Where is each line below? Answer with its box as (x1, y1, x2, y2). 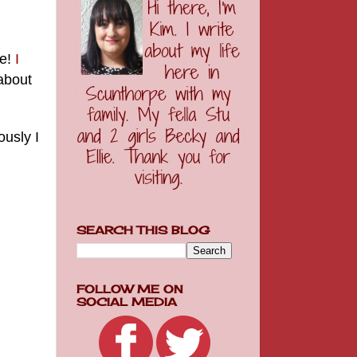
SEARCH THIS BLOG (76, 224, 210, 237)
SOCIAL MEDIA (76, 296, 177, 308)
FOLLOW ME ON (76, 283, 183, 296)
